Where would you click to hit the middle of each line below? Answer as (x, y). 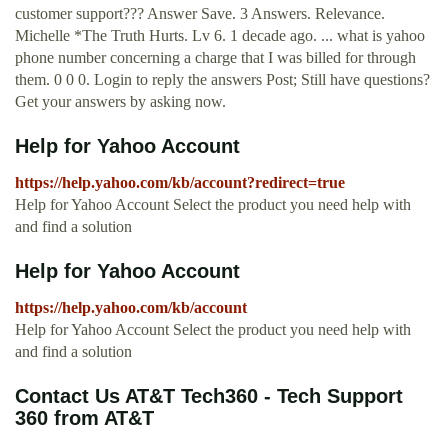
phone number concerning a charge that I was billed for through (215, 58)
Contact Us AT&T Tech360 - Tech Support (209, 396)
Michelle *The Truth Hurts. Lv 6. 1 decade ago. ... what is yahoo (220, 36)
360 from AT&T (84, 418)
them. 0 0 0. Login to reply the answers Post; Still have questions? (222, 80)
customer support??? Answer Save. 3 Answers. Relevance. (200, 14)
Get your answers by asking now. (120, 102)
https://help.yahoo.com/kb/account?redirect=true (180, 183)
